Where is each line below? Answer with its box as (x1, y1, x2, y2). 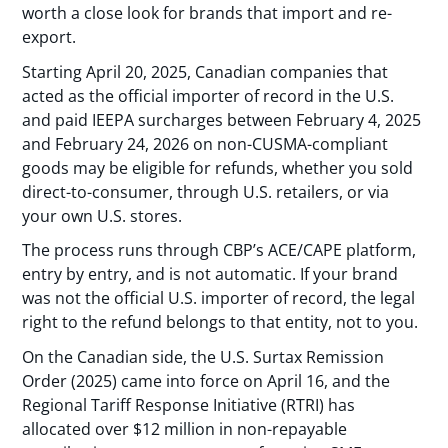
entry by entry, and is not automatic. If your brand (22, 263, 399, 286)
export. (22, 26, 77, 49)
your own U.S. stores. (22, 204, 183, 227)
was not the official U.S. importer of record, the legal (22, 287, 416, 310)
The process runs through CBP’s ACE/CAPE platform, (22, 239, 417, 262)
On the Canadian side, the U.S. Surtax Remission (22, 346, 385, 369)
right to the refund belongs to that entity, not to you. (22, 311, 419, 334)
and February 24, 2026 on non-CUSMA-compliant (22, 132, 389, 155)
